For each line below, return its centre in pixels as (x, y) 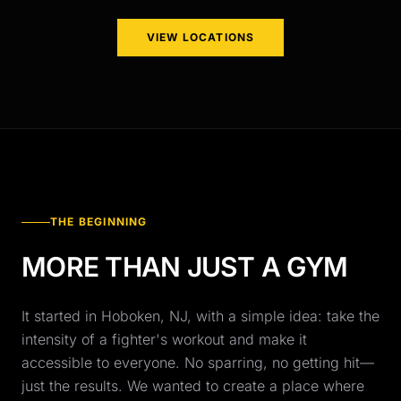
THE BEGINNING (99, 222)
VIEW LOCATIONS (200, 37)
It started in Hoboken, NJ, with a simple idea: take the (200, 316)
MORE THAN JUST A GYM (184, 267)
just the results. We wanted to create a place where (193, 386)
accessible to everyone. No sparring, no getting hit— (198, 363)
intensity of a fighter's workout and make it (164, 339)
